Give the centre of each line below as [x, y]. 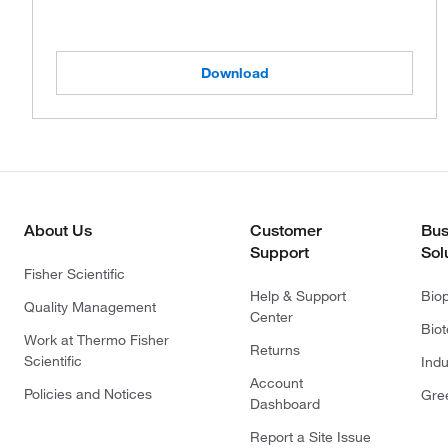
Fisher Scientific [74, 273]
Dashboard [285, 403]
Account [276, 382]
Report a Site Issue [310, 436]
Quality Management [90, 306]
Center [271, 316]
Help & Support [298, 295]
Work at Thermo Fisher [96, 339]
